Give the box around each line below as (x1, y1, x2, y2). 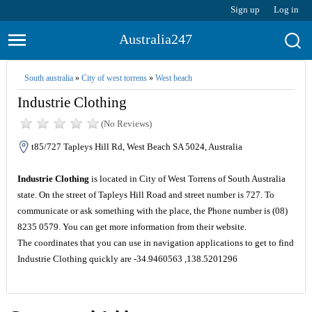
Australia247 (119, 31, 193, 47)
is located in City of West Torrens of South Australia (88, 173, 286, 184)
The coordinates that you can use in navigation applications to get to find (17, 237, 294, 248)
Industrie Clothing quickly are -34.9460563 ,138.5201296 (17, 253, 237, 264)
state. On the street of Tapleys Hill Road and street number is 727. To (17, 189, 274, 200)
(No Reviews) (100, 118, 152, 129)
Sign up (231, 4, 260, 15)
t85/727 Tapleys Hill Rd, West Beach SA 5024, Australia (31, 141, 242, 152)
